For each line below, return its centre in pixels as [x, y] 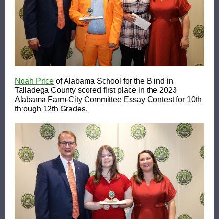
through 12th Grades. [51, 109]
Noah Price [34, 81]
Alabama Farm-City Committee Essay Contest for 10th [108, 99]
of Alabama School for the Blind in [114, 81]
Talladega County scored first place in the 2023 [96, 90]
